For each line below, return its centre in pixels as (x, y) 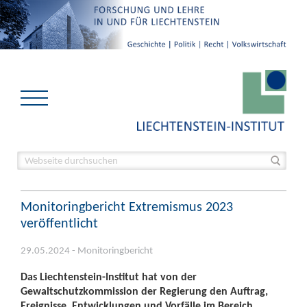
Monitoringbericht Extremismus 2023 (127, 206)
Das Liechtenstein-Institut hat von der (109, 277)
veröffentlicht (59, 223)
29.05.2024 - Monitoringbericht (87, 250)
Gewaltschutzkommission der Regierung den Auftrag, (144, 291)
